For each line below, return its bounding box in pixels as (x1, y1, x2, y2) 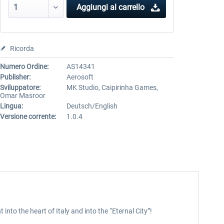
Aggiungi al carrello (76, 2, 144, 12)
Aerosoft (66, 73, 93, 81)
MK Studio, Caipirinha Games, (66, 83, 158, 91)
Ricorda (9, 44, 34, 52)
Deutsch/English (66, 102, 117, 110)
